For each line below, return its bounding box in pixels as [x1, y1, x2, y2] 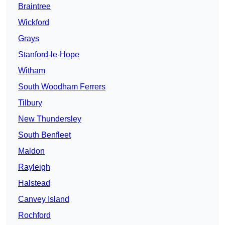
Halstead [18, 179, 50, 188]
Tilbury [18, 98, 42, 107]
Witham [18, 66, 45, 75]
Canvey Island [18, 195, 69, 204]
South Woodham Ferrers [18, 82, 105, 91]
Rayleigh [18, 163, 50, 172]
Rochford [18, 211, 51, 220]
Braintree [18, 2, 51, 11]
